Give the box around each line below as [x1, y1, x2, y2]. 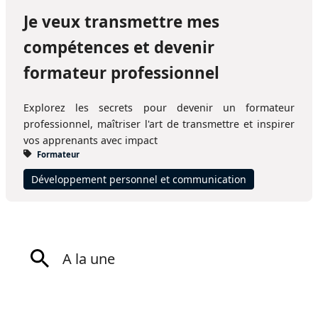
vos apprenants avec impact [23, 133, 158, 147]
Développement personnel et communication [31, 172, 246, 186]
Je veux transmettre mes [23, 11, 219, 33]
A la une [62, 248, 115, 268]
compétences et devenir [23, 36, 214, 59]
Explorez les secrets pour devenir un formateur [23, 101, 295, 114]
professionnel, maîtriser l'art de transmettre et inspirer [23, 117, 295, 131]
